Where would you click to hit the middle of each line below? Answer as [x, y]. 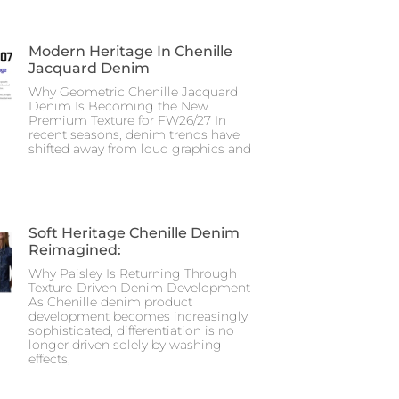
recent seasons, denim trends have [134, 134]
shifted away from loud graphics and [140, 148]
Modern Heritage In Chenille [130, 51]
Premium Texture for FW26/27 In [127, 120]
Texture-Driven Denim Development [139, 287]
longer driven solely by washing [125, 344]
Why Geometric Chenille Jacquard [133, 91]
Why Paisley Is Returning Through [133, 273]
